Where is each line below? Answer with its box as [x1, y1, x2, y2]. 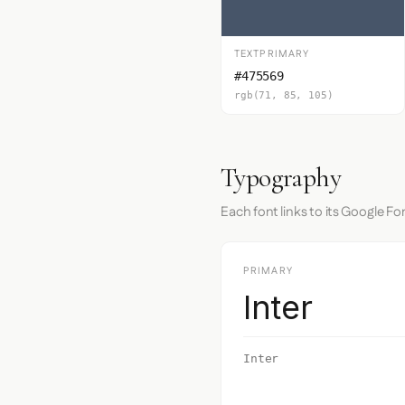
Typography [221, 161, 341, 194]
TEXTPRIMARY [234, 47, 310, 61]
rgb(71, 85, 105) [234, 89, 334, 101]
